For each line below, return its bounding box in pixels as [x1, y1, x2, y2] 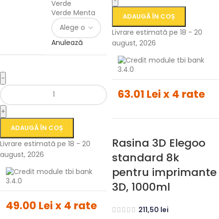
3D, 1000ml [112, 179, 170, 195]
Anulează [51, 37, 83, 47]
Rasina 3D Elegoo [112, 135, 205, 151]
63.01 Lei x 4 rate [118, 87, 205, 101]
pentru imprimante [112, 164, 217, 180]
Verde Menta [51, 7, 95, 18]
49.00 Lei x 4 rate [6, 198, 97, 213]
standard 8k [112, 150, 179, 165]
